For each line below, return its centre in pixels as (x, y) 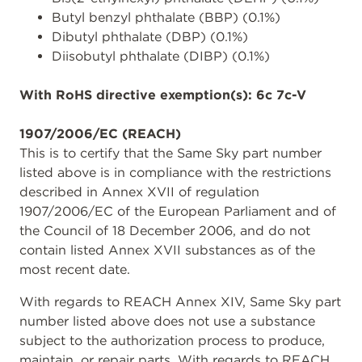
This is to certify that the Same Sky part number (170, 153)
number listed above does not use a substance (167, 321)
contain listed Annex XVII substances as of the (167, 250)
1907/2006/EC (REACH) (100, 134)
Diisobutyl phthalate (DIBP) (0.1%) (161, 56)
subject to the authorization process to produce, (172, 341)
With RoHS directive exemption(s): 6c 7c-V (163, 95)
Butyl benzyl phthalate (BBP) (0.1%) (166, 17)
